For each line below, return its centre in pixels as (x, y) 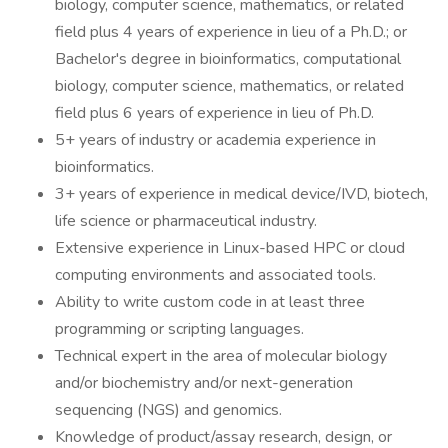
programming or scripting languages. (179, 329)
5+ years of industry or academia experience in (215, 140)
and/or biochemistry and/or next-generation (204, 383)
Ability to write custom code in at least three (210, 302)
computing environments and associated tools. (215, 275)
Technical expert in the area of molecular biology (221, 356)
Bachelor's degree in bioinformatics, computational (228, 59)
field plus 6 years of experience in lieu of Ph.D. (214, 113)
